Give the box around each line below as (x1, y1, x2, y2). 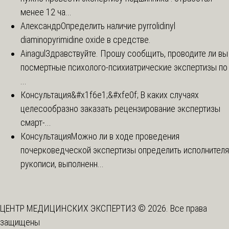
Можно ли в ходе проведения (71, 130, 179, 142)
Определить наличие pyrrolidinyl (61, 20, 175, 31)
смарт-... (20, 117, 51, 128)
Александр (20, 20, 61, 31)
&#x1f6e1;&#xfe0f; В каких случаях (71, 89, 199, 100)
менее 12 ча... (20, 6, 72, 17)
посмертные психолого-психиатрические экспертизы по (20, 61, 227, 73)
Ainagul (20, 48, 45, 59)
